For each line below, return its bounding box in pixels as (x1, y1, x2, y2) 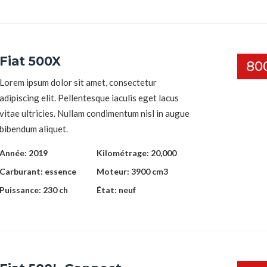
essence (45, 166, 76, 176)
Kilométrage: (96, 147, 151, 158)
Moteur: (96, 166, 131, 176)
